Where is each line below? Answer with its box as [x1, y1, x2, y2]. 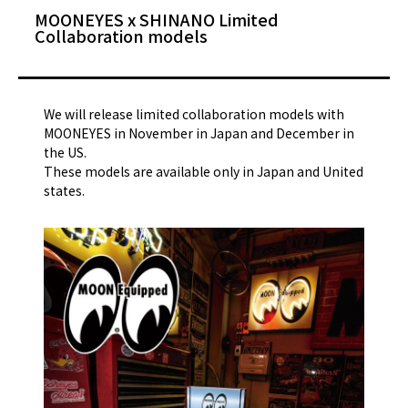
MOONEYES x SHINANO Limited [35, 6, 279, 31]
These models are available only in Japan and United [44, 161, 363, 180]
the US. [44, 142, 87, 161]
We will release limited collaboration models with [44, 104, 344, 123]
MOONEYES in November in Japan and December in [44, 123, 354, 142]
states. [44, 180, 85, 199]
